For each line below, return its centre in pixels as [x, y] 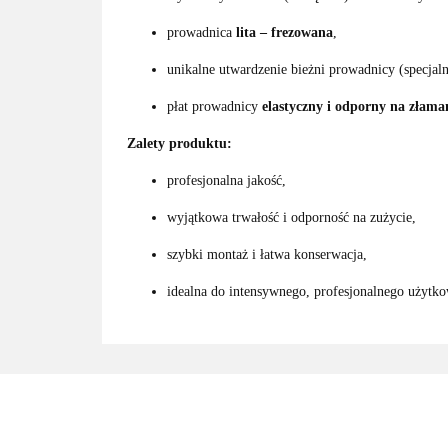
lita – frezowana [284, 32]
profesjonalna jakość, [226, 180]
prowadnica [201, 32]
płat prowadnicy [214, 106]
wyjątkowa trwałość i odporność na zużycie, [291, 217]
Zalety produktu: [179, 143]
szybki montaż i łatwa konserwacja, [267, 254]
